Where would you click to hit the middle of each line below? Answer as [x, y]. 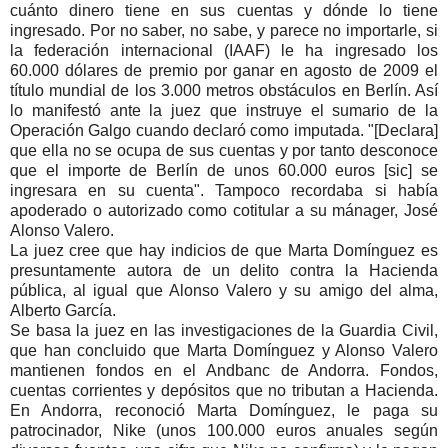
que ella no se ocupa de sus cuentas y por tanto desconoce [224, 150]
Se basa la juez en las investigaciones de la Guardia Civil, [224, 330]
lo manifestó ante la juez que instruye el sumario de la [224, 110]
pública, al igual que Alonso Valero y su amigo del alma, [224, 290]
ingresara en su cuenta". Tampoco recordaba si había [224, 190]
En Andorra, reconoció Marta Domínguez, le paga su [224, 410]
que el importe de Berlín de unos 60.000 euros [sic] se [224, 170]
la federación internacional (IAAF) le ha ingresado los [224, 50]
